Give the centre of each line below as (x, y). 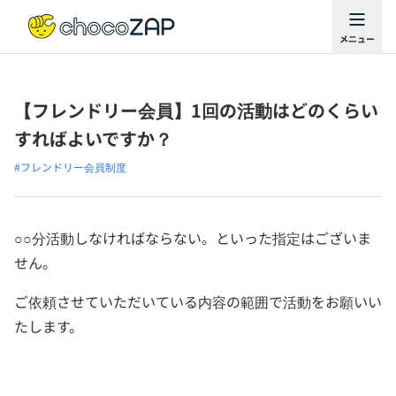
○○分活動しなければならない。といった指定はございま (193, 238)
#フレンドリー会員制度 (70, 167)
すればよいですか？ (93, 138)
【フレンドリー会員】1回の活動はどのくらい (196, 110)
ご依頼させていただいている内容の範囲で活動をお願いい (198, 301)
